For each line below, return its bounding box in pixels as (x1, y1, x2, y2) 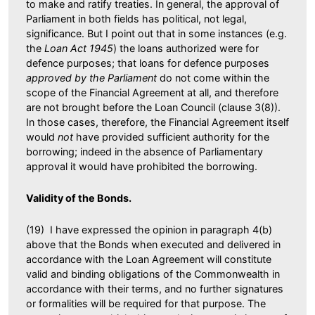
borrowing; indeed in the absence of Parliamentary (26, 145, 263, 157)
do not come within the (160, 71, 269, 84)
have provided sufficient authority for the (76, 130, 269, 143)
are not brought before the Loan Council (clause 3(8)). (26, 101, 281, 113)
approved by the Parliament (26, 71, 160, 84)
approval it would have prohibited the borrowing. (26, 160, 257, 172)
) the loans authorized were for (113, 41, 259, 54)
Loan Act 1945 (44, 41, 113, 54)
